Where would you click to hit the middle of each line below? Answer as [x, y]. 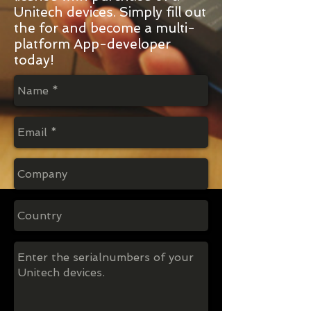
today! [34, 60]
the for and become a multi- [104, 28]
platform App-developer [92, 44]
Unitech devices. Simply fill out [110, 12]
